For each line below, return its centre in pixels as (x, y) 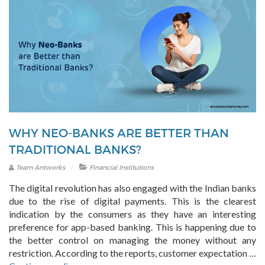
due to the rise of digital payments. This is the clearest (132, 201)
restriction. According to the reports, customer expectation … (132, 253)
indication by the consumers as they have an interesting (132, 214)
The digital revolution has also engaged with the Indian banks (132, 188)
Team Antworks (40, 167)
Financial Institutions (122, 167)
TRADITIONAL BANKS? (75, 149)
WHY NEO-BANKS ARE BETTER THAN (119, 133)
